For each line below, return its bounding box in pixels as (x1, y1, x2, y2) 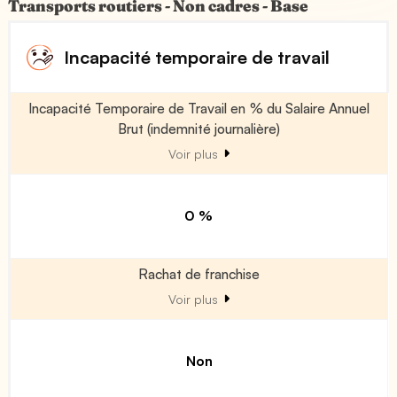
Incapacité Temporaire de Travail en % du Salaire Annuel (28, 98, 370, 117)
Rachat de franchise (137, 264, 261, 283)
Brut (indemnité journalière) (117, 119, 281, 137)
